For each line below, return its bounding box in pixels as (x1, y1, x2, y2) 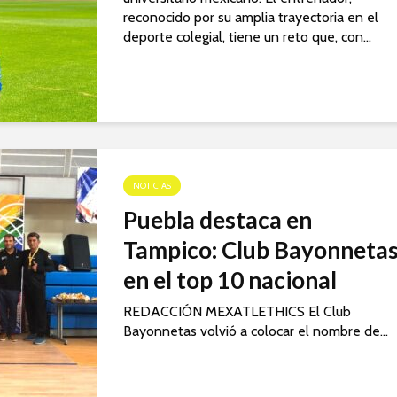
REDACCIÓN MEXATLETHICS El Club (123, 303, 351, 321)
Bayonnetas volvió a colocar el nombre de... (123, 323, 388, 340)
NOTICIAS (133, 180, 171, 192)
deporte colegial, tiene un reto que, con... (123, 28, 371, 46)
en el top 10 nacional (123, 266, 337, 295)
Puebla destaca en (123, 206, 312, 235)
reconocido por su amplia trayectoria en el (123, 9, 378, 27)
